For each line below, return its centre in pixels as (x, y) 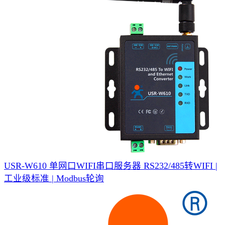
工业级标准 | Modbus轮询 (54, 178)
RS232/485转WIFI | (181, 165)
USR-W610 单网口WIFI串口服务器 (73, 165)
